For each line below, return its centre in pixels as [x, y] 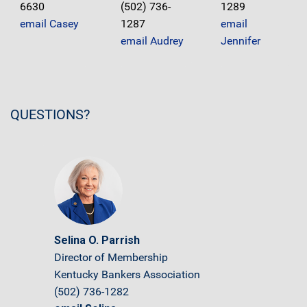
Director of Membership [111, 257]
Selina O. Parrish [97, 240]
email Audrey [152, 41]
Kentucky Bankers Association [127, 274]
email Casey [49, 24]
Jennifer [241, 41]
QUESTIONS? [50, 114]
